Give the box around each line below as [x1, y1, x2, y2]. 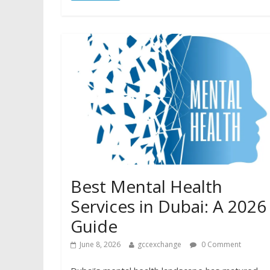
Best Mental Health [71, 174, 222, 198]
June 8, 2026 [80, 239, 121, 250]
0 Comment [199, 239, 241, 250]
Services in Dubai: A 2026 [71, 194, 266, 218]
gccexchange [137, 239, 181, 250]
